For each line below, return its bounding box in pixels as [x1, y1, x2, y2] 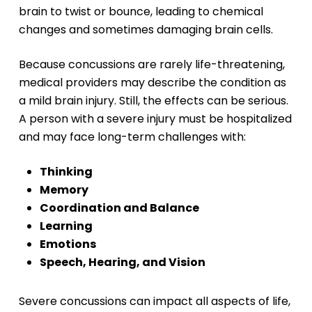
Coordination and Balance [39, 199, 199, 216]
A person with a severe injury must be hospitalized [18, 110, 292, 127]
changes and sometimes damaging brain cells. [18, 21, 273, 38]
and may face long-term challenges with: [18, 128, 246, 145]
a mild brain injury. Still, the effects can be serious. [18, 92, 288, 109]
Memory [39, 181, 88, 198]
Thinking [39, 163, 93, 180]
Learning [39, 217, 93, 234]
